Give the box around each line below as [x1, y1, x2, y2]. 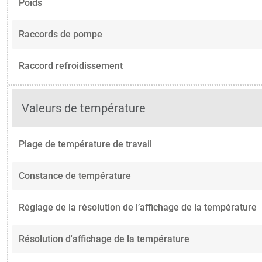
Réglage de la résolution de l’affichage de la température [19, 201, 257, 213]
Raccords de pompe [19, 28, 102, 40]
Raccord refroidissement [19, 60, 123, 71]
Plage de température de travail [19, 138, 152, 150]
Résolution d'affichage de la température [19, 233, 189, 244]
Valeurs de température [22, 101, 146, 115]
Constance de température [19, 170, 131, 181]
